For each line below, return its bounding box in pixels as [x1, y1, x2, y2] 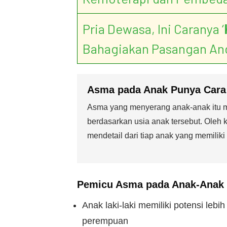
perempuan [82, 216, 128, 226]
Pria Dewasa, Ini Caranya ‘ [83, 21, 224, 36]
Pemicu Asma [77, 179, 143, 190]
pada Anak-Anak [143, 179, 224, 190]
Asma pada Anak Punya [87, 84, 204, 95]
